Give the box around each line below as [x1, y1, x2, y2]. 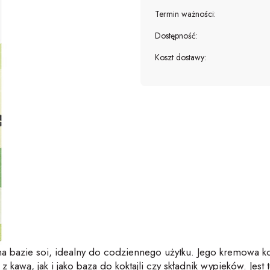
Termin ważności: [155, 8, 216, 20]
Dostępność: [155, 30, 198, 42]
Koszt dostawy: [155, 51, 206, 63]
